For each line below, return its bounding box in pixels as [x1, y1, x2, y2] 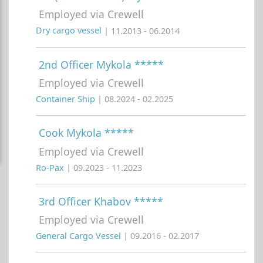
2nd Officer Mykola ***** [39, 57, 164, 72]
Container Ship [36, 93, 97, 105]
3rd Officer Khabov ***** [39, 194, 163, 208]
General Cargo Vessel [36, 230, 123, 242]
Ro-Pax [36, 161, 66, 173]
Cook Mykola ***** [39, 126, 134, 140]
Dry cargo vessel [36, 25, 104, 36]
